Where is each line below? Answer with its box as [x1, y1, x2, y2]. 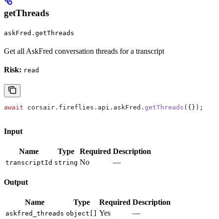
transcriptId [5, 158, 52, 166]
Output [4, 177, 28, 186]
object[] [66, 209, 97, 217]
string [54, 158, 78, 166]
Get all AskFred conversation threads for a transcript [4, 46, 164, 55]
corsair [23, 103, 55, 111]
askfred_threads [5, 209, 64, 217]
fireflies [59, 103, 94, 111]
